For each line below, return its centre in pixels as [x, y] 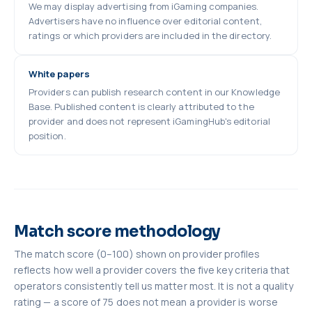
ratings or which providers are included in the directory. [150, 36]
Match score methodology [117, 232]
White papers [59, 74]
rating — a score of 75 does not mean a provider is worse [146, 302]
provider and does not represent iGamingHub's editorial [149, 121]
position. [47, 136]
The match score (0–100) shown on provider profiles [137, 254]
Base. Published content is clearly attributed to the [141, 107]
